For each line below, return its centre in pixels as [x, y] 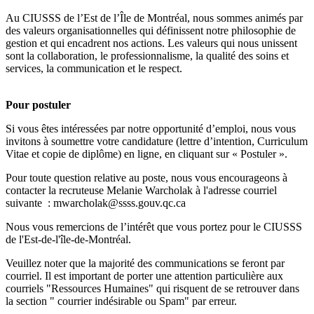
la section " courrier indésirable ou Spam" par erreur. [121, 301]
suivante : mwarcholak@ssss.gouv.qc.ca [96, 203]
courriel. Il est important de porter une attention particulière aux [144, 276]
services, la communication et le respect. [94, 68]
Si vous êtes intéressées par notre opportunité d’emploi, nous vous [151, 129]
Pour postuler [38, 105]
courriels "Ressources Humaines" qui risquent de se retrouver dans [152, 288]
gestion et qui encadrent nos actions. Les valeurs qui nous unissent [151, 43]
